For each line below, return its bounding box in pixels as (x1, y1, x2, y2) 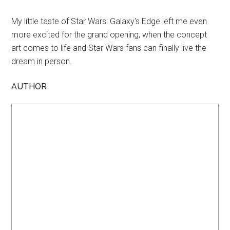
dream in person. (11, 56, 72, 67)
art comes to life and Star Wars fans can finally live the (11, 43, 207, 53)
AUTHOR (11, 82, 47, 92)
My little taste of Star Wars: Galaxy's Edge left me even (11, 16, 207, 27)
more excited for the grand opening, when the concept (11, 30, 207, 40)
